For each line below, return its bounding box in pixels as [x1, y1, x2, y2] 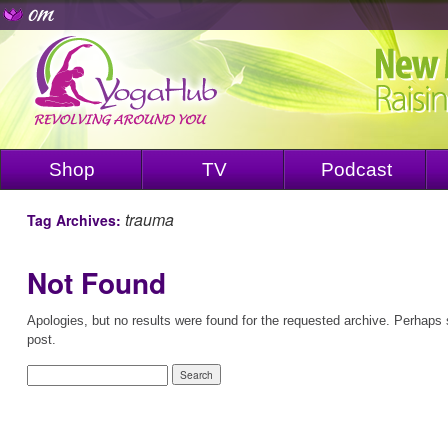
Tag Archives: [27, 210, 125, 230]
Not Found [27, 262, 166, 303]
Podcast [320, 159, 392, 180]
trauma [125, 208, 174, 231]
